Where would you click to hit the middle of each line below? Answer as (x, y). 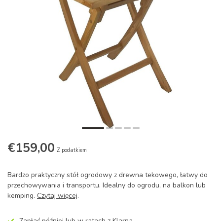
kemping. (22, 196)
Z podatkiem (72, 150)
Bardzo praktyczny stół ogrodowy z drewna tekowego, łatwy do (108, 175)
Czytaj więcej (57, 196)
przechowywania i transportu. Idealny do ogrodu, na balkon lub (107, 185)
